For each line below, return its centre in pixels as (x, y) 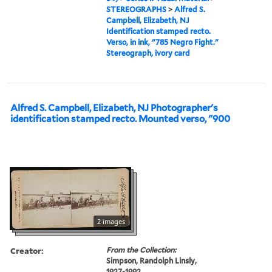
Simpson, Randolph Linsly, (152, 260)
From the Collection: (141, 250)
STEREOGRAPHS (137, 9)
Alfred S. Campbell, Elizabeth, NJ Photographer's (114, 108)
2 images (111, 221)
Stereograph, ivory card (148, 53)
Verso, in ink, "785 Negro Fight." (163, 42)
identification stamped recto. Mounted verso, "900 (120, 119)
